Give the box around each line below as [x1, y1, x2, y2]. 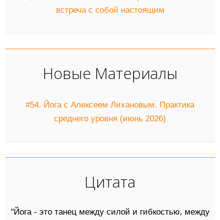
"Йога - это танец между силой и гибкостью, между [10, 207, 210, 217]
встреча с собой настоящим [55, 5, 165, 15]
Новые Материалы [42, 62, 178, 83]
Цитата [84, 170, 136, 192]
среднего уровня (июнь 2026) [54, 113, 166, 123]
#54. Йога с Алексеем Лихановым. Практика [26, 100, 194, 110]
